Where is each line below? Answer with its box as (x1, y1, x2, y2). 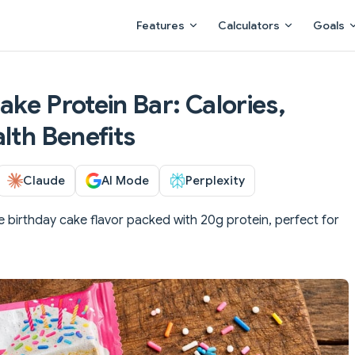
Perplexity (185, 172, 245, 188)
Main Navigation (127, 2, 219, 17)
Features (136, 18, 185, 32)
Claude (23, 172, 65, 188)
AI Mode (101, 172, 149, 188)
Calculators (218, 18, 280, 32)
